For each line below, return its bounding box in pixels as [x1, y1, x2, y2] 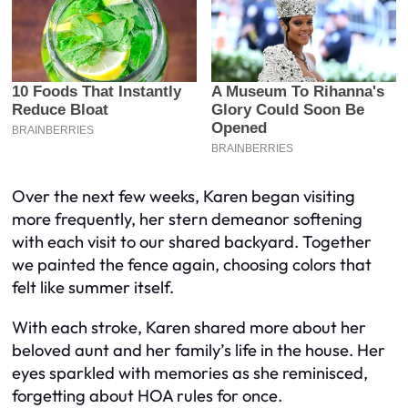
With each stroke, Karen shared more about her [12, 316, 366, 338]
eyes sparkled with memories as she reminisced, [12, 362, 368, 383]
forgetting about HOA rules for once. [12, 384, 282, 406]
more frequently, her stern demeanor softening [12, 209, 362, 230]
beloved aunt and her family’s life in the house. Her [12, 339, 385, 361]
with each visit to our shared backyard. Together [12, 231, 372, 253]
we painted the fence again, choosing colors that [12, 254, 372, 276]
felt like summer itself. [12, 277, 174, 299]
